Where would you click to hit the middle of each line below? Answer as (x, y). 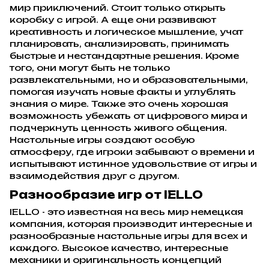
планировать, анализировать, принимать (119, 43)
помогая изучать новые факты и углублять (123, 91)
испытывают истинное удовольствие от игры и (133, 163)
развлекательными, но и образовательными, (129, 79)
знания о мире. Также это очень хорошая (119, 103)
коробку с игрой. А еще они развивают (113, 19)
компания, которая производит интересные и (131, 224)
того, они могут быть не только (90, 67)
